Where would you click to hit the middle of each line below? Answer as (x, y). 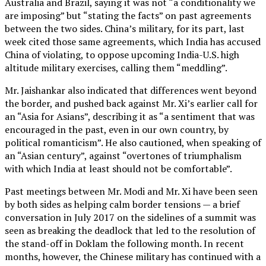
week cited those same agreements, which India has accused (133, 41)
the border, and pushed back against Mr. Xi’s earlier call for (131, 103)
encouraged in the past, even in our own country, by (117, 129)
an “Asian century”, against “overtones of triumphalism (123, 155)
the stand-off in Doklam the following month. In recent (124, 243)
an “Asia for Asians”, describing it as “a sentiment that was (130, 116)
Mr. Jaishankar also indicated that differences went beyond (131, 90)
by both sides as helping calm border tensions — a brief (122, 204)
